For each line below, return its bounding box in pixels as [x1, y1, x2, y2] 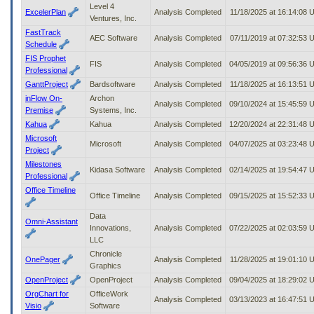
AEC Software [90, 33, 137, 42]
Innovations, [90, 223, 131, 232]
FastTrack [25, 27, 61, 36]
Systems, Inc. [90, 105, 137, 114]
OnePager [25, 254, 60, 264]
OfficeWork [90, 289, 128, 298]
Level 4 [90, 1, 114, 11]
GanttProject [25, 79, 68, 88]
